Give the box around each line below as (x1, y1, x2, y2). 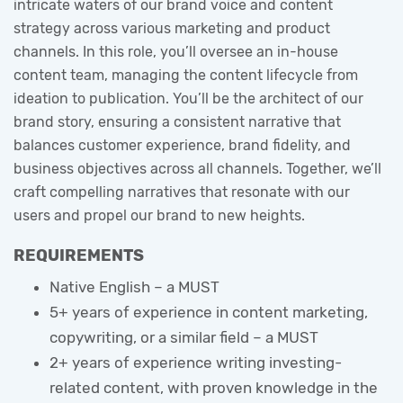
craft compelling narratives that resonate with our (13, 184, 350, 201)
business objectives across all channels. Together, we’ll (13, 160, 381, 177)
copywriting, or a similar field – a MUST (49, 328, 318, 346)
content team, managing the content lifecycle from (13, 67, 358, 84)
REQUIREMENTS (13, 246, 144, 265)
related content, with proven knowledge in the (49, 379, 378, 397)
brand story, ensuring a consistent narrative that (13, 113, 341, 130)
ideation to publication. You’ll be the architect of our (13, 90, 363, 107)
